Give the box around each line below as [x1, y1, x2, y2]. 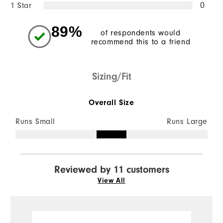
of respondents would [101, 28, 181, 38]
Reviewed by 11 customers [54, 164, 169, 176]
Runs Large [167, 117, 208, 126]
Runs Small [15, 117, 55, 126]
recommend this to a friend [91, 37, 191, 47]
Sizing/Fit [92, 71, 131, 83]
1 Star [10, 1, 32, 10]
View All [98, 177, 125, 185]
